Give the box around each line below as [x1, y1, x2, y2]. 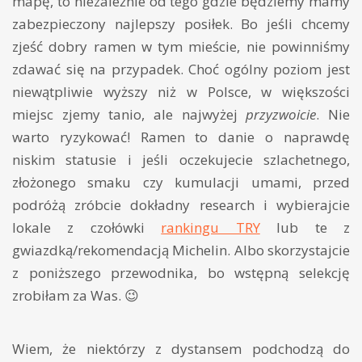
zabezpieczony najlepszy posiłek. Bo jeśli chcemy [12, 15, 350, 34]
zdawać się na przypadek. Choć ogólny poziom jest [12, 60, 350, 79]
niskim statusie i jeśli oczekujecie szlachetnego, [12, 150, 350, 170]
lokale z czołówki [12, 218, 162, 238]
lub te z [259, 218, 351, 238]
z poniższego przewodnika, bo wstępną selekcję [12, 263, 350, 283]
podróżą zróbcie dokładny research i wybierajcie [12, 196, 350, 215]
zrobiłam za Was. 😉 [12, 286, 139, 305]
